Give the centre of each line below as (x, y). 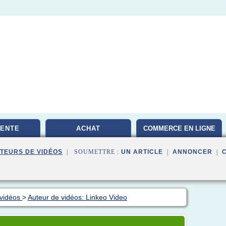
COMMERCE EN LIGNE (179, 128)
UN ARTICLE (142, 152)
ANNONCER (192, 152)
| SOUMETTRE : (92, 152)
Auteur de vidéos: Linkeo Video (77, 197)
